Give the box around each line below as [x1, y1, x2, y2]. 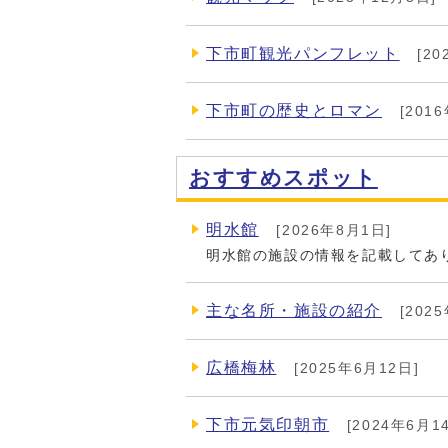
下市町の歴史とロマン [206, 102, 382, 119]
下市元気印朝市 [206, 416, 330, 433]
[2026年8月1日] [270, 222, 393, 238]
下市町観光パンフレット [206, 45, 400, 62]
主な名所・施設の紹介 [206, 302, 382, 319]
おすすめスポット [189, 166, 378, 189]
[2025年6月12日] [288, 360, 420, 376]
